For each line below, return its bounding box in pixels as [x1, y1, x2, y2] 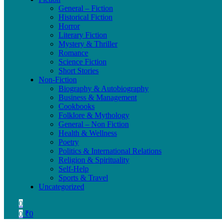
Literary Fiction [58, 31, 107, 39]
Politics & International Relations [58, 147, 162, 155]
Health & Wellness [58, 129, 117, 137]
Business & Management [58, 93, 137, 102]
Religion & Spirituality [58, 156, 129, 164]
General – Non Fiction [58, 120, 129, 128]
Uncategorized [39, 182, 84, 191]
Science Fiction [58, 57, 107, 66]
